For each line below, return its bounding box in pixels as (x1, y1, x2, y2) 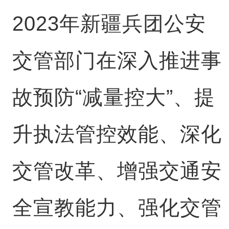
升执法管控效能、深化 (12, 123, 222, 145)
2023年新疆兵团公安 (12, 12, 206, 35)
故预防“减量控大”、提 (12, 86, 215, 108)
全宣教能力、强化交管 (12, 196, 222, 219)
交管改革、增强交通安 (12, 159, 222, 182)
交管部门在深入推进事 (12, 49, 222, 72)
